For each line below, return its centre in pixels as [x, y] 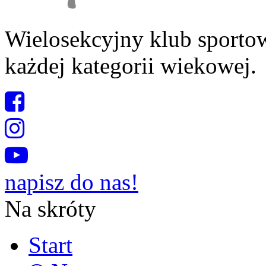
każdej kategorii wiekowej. [131, 65]
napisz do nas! [72, 182]
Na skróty [50, 208]
